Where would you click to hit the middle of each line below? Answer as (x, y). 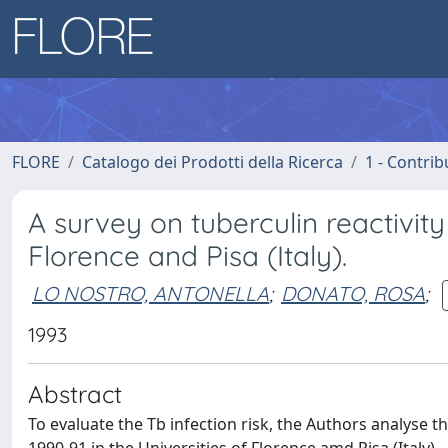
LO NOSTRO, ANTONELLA (150, 293)
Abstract (75, 394)
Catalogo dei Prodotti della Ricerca (212, 162)
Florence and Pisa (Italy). (187, 255)
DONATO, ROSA (353, 293)
